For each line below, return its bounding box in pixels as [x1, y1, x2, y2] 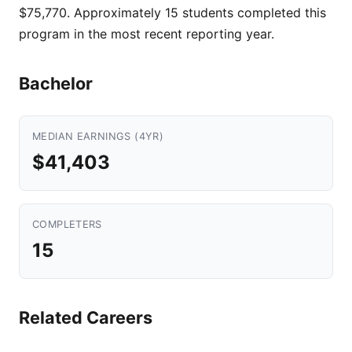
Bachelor [19, 73, 93, 93]
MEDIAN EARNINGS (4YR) [32, 130, 164, 142]
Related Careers [19, 307, 152, 328]
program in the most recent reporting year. [19, 26, 274, 42]
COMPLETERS [32, 218, 102, 230]
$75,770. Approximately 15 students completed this [19, 5, 326, 20]
